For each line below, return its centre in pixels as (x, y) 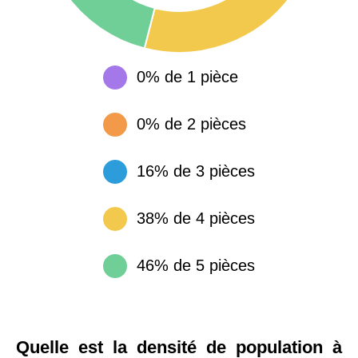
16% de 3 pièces (196, 171)
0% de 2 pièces (191, 124)
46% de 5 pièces (196, 265)
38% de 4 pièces (196, 218)
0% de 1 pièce (187, 77)
